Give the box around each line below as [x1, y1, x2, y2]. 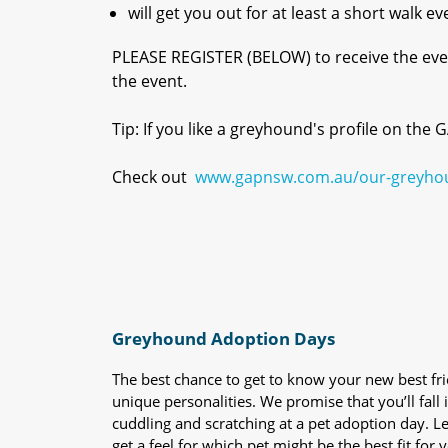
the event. [112, 69, 187, 92]
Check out [112, 165, 191, 188]
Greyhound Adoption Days [112, 326, 335, 350]
